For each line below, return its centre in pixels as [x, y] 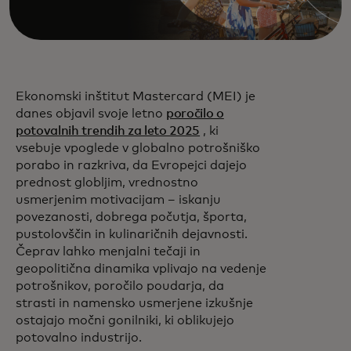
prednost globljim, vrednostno [107, 183]
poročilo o [195, 114]
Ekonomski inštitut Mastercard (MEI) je [136, 97]
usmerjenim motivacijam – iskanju [118, 200]
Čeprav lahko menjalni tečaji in [108, 252]
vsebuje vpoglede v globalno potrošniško [138, 148]
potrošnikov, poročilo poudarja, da [120, 286]
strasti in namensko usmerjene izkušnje [134, 304]
